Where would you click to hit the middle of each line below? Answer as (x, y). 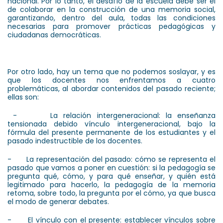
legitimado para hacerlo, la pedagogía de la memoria (111, 184)
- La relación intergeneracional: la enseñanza (111, 115)
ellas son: (23, 97)
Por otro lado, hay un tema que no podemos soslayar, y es (111, 71)
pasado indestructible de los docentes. (76, 141)
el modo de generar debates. (59, 201)
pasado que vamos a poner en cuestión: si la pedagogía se (111, 167)
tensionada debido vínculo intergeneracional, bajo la (111, 124)
